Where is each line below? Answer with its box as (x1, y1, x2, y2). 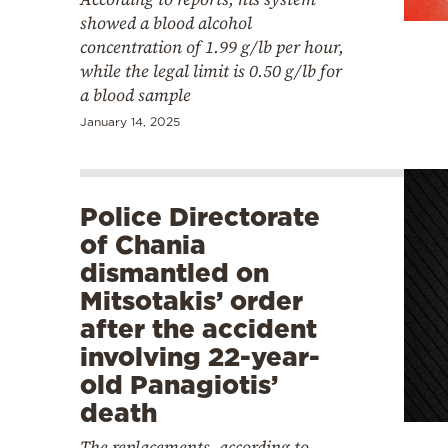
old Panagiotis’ (80, 370, 278, 400)
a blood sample (80, 83, 191, 108)
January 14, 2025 (80, 115, 180, 129)
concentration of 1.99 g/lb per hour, (80, 35, 344, 60)
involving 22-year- (80, 342, 320, 372)
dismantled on (80, 258, 269, 288)
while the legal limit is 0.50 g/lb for (80, 59, 342, 84)
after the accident (80, 314, 317, 344)
